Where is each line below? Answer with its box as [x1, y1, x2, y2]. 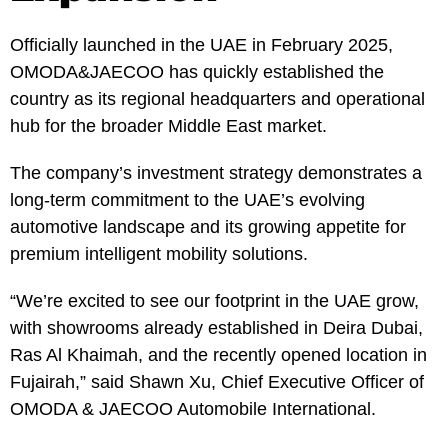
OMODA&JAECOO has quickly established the [10, 61, 384, 82]
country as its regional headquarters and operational [10, 88, 425, 109]
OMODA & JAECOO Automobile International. [10, 398, 376, 419]
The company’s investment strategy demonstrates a [10, 162, 422, 183]
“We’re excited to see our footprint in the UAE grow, [10, 290, 419, 311]
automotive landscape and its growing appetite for [10, 216, 406, 237]
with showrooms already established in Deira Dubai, [10, 317, 423, 338]
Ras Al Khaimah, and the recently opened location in [10, 344, 427, 365]
